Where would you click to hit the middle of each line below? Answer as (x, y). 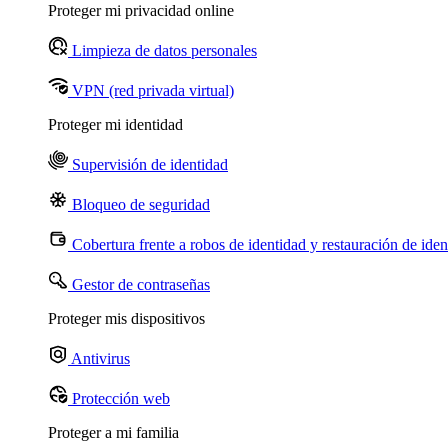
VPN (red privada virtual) (151, 90)
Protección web (119, 398)
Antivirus (99, 358)
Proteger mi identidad (115, 124)
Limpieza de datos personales (162, 50)
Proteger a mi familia (113, 432)
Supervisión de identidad (148, 164)
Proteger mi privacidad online (141, 10)
